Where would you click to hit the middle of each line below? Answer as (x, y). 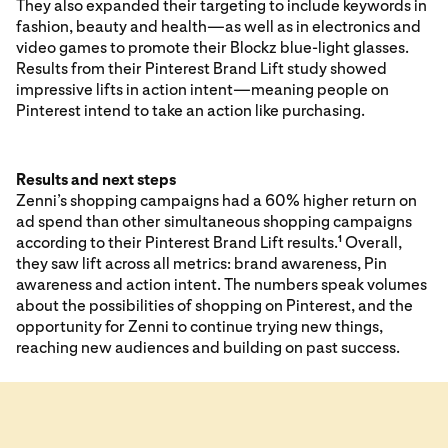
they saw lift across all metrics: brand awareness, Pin (201, 263)
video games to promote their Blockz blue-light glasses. (212, 47)
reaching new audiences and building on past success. (208, 347)
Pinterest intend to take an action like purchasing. (190, 110)
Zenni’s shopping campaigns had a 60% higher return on (216, 200)
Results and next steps (96, 179)
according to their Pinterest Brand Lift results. (177, 242)
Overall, (372, 242)
